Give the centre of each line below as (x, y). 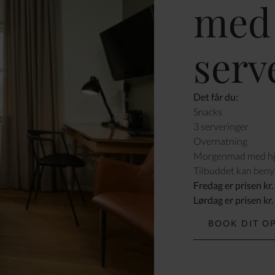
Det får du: (215, 96)
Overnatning (220, 141)
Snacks (207, 111)
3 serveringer (221, 126)
